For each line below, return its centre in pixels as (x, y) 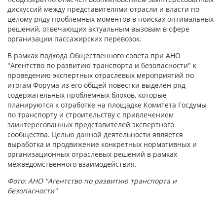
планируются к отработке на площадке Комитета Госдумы (107, 105)
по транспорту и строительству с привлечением (91, 115)
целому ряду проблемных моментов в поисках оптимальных (110, 19)
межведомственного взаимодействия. (72, 164)
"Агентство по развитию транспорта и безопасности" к (102, 65)
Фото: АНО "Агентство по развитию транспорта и (92, 181)
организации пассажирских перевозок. (74, 39)
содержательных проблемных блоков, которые (87, 95)
